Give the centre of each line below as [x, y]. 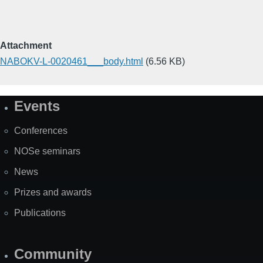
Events [37, 106]
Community [53, 254]
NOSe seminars [47, 151]
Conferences [41, 130]
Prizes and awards [53, 192]
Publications [40, 213]
